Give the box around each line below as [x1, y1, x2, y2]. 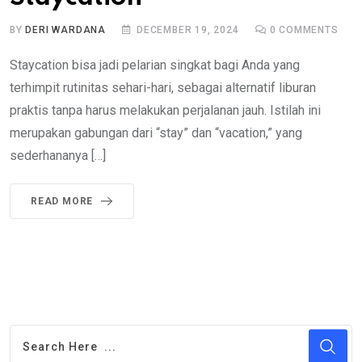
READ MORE [31, 195, 94, 207]
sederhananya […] [10, 147, 106, 163]
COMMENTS [276, 23, 339, 36]
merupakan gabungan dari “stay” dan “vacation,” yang [10, 124, 302, 141]
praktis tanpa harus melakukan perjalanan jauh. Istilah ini [10, 102, 321, 118]
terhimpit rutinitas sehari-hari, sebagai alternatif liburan [10, 79, 316, 95]
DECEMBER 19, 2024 [137, 23, 239, 36]
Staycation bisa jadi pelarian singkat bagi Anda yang [10, 57, 300, 73]
